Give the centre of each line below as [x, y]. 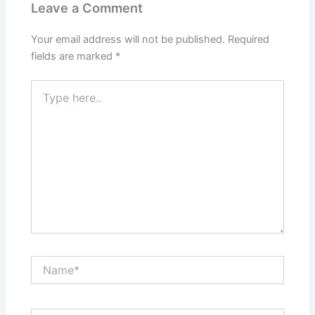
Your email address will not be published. [128, 39]
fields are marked [73, 56]
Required [249, 39]
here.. [44, 100]
